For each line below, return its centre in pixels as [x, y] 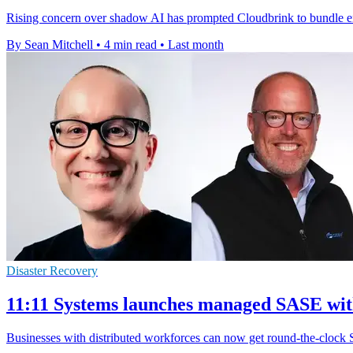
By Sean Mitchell [50, 45]
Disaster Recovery [52, 271]
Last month [196, 45]
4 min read [130, 45]
